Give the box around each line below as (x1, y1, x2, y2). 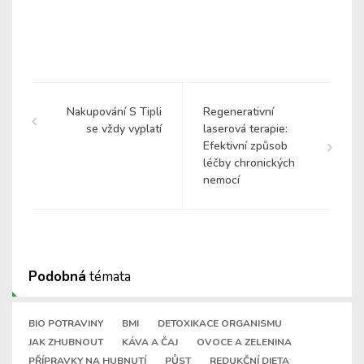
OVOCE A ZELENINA (197, 336, 292, 349)
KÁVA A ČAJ (122, 336, 178, 349)
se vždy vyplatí (86, 121, 162, 137)
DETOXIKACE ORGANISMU (158, 317, 282, 331)
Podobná (28, 267, 86, 287)
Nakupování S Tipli (67, 104, 162, 120)
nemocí (203, 172, 240, 188)
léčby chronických (203, 155, 295, 171)
